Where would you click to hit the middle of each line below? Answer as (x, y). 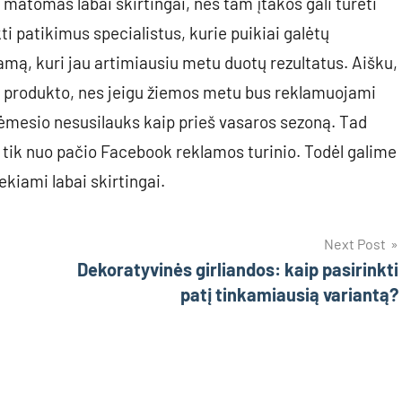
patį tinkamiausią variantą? (289, 295)
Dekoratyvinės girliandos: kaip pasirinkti (238, 270)
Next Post (355, 244)
